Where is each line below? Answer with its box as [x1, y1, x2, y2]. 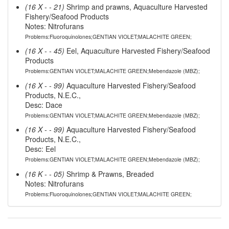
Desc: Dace [25, 99, 62, 110]
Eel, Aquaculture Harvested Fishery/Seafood [64, 45, 210, 56]
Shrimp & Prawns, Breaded [64, 168, 154, 179]
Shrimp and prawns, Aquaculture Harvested [64, 1, 208, 12]
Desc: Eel [25, 144, 56, 154]
